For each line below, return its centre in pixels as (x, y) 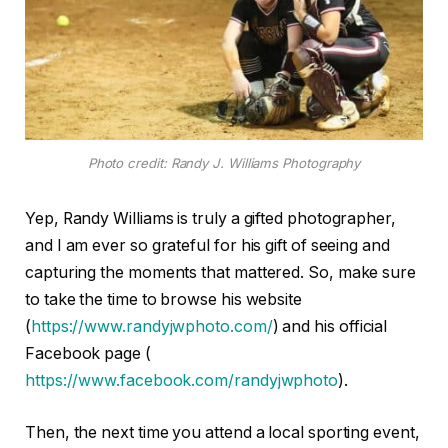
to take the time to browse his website (163, 300)
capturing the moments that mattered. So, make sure (221, 273)
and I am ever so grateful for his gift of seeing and (207, 246)
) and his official (330, 327)
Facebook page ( (88, 354)
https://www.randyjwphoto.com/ (151, 327)
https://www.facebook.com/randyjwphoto (182, 381)
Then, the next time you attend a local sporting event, (222, 433)
